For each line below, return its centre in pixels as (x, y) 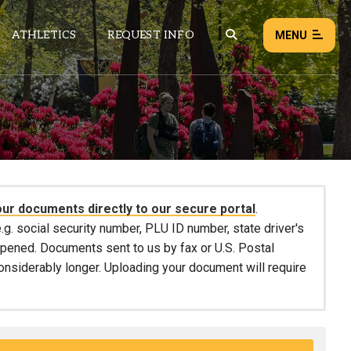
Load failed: (165, 217)
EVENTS (244, 147)
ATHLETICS (44, 35)
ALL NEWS (171, 185)
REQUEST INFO (151, 35)
